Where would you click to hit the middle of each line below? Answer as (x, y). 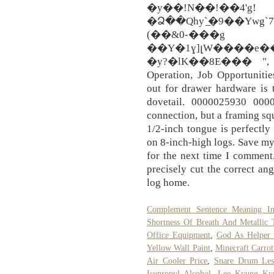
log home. (168, 182)
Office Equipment (179, 235)
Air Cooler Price (177, 261)
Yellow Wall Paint (179, 248)
